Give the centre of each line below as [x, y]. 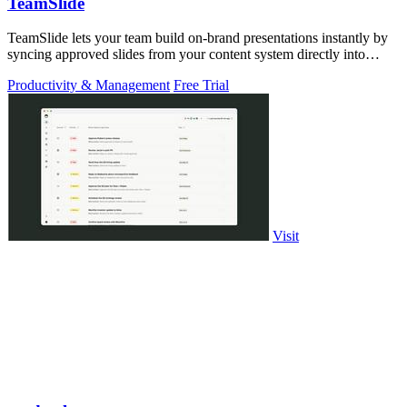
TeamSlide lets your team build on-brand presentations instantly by [198, 38]
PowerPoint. [43, 71]
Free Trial [201, 85]
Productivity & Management [89, 85]
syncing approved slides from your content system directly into [186, 55]
